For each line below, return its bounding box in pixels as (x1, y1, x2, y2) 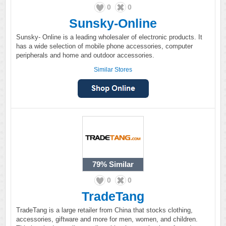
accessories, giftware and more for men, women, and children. (16, 215, 198, 223)
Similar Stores (94, 66, 132, 73)
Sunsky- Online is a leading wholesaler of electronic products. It (16, 33, 202, 41)
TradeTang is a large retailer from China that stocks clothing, (16, 206, 193, 214)
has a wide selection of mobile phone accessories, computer (16, 42, 193, 50)
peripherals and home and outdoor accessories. (16, 51, 154, 59)
